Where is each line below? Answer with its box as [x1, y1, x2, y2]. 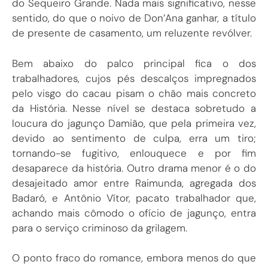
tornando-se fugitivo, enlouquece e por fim [12, 146, 256, 160]
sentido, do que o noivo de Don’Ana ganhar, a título [12, 11, 256, 25]
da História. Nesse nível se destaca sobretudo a [12, 101, 256, 115]
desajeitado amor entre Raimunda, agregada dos [12, 176, 256, 190]
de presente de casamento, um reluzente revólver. [12, 26, 252, 40]
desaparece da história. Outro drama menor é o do [12, 161, 256, 175]
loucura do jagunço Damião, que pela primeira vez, [12, 116, 256, 130]
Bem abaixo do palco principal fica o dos [12, 56, 256, 70]
